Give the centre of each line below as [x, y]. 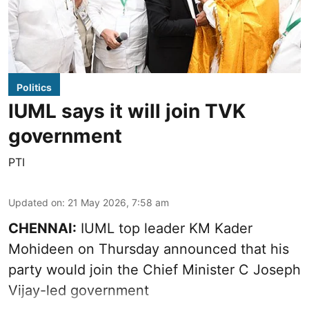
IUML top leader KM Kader [165, 229]
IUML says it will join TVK [127, 111]
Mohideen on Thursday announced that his [149, 249]
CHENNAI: [42, 229]
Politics [34, 88]
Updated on [35, 203]
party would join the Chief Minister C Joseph [154, 270]
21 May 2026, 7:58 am [118, 203]
